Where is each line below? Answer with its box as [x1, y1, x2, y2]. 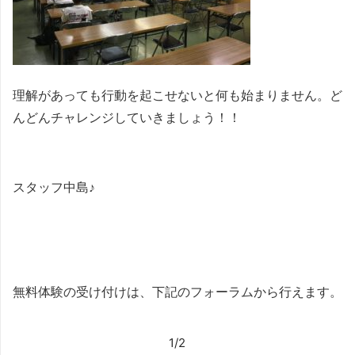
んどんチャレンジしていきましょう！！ [13, 110, 241, 124]
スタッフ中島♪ [13, 180, 95, 194]
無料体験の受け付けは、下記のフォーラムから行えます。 [13, 284, 342, 299]
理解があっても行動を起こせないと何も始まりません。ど [13, 88, 342, 102]
